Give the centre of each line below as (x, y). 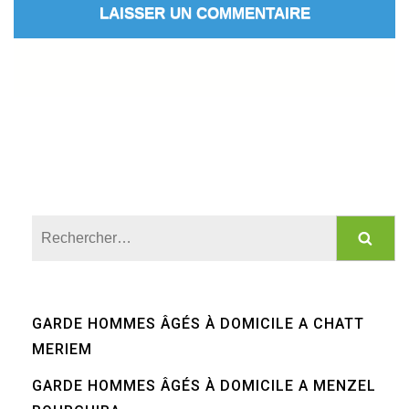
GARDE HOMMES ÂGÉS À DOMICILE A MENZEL (204, 386)
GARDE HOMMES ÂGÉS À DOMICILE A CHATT (198, 324)
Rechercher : (295, 227)
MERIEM (62, 349)
